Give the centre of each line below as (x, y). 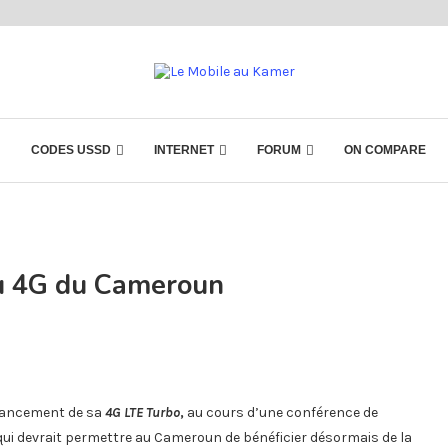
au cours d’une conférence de (281, 412)
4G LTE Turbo (142, 412)
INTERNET (184, 150)
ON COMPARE (385, 150)
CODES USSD (71, 150)
